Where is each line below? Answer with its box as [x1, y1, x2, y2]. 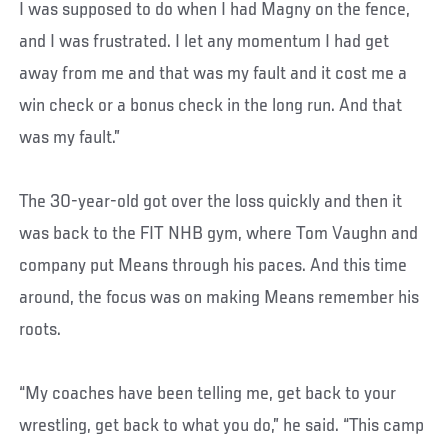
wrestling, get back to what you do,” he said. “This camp [19, 415, 425, 436]
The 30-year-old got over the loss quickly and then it [19, 191, 403, 212]
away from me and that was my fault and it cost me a [19, 63, 408, 84]
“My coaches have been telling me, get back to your [19, 383, 397, 404]
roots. [19, 319, 62, 340]
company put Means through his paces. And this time [19, 255, 408, 276]
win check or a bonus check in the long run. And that [19, 95, 403, 116]
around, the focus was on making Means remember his [19, 287, 420, 308]
